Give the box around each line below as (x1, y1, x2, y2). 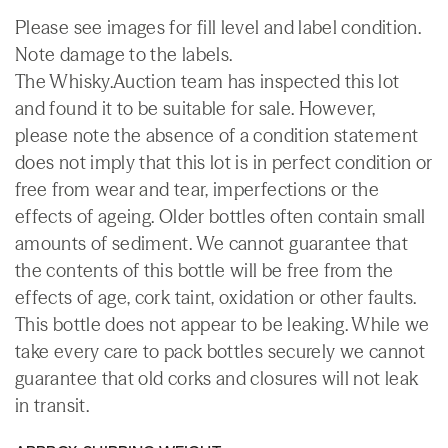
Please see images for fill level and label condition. (15, 15, 422, 39)
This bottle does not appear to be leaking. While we (15, 312, 430, 336)
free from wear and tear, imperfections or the (15, 177, 380, 201)
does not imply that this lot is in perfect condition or (15, 150, 433, 174)
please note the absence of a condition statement (15, 123, 419, 147)
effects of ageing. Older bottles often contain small (15, 204, 426, 228)
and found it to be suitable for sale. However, (15, 96, 376, 120)
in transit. (15, 393, 89, 417)
